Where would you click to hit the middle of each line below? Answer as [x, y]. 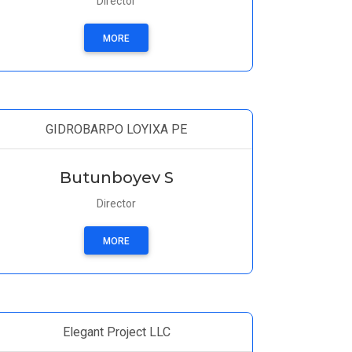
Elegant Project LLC [116, 332]
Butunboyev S [116, 178]
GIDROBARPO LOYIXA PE [116, 129]
